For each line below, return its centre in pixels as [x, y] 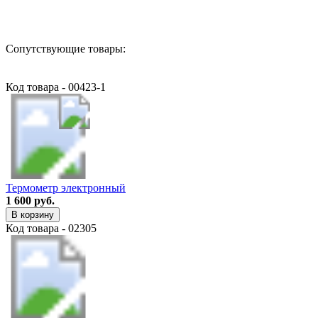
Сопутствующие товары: [66, 48]
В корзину [33, 214]
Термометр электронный [66, 187]
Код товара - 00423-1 [56, 87]
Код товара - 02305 [51, 228]
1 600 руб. [30, 200]
